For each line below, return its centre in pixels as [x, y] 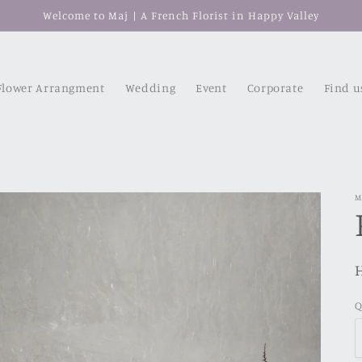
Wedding [150, 87]
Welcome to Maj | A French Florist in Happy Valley [181, 15]
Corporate [275, 87]
